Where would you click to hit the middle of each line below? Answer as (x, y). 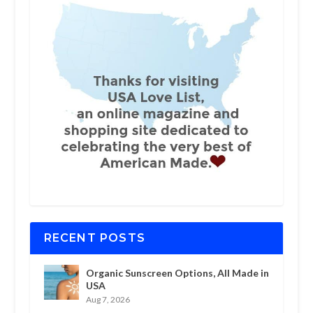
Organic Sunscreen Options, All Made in (177, 272)
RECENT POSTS (94, 238)
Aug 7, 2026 (108, 299)
